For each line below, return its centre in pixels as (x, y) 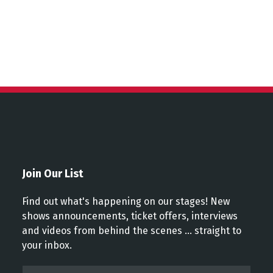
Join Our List (52, 174)
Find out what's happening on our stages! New (126, 202)
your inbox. (47, 246)
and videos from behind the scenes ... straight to (131, 231)
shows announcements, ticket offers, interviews (129, 216)
